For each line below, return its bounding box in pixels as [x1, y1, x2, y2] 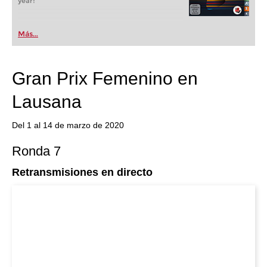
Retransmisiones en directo [12, 166, 153, 178]
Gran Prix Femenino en [12, 69, 198, 88]
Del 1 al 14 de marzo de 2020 [12, 120, 124, 130]
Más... [18, 29, 38, 38]
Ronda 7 [12, 144, 61, 159]
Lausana [12, 92, 82, 111]
